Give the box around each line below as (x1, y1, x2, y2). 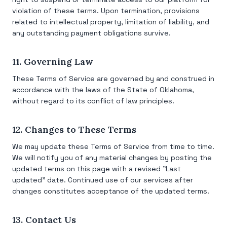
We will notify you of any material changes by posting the (12, 153, 212, 162)
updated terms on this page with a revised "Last (12, 164, 181, 173)
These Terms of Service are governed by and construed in (12, 74, 214, 83)
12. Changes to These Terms (12, 124, 136, 135)
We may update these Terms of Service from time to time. (12, 142, 214, 151)
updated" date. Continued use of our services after (12, 175, 193, 184)
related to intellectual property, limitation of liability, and (12, 17, 209, 26)
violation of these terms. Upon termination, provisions (12, 6, 200, 15)
